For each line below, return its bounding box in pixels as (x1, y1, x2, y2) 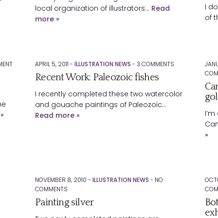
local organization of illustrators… (35, 3, 152, 13)
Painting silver (35, 197, 94, 208)
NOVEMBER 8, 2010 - (35, 176, 93, 184)
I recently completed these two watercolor (35, 89, 183, 99)
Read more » (35, 110, 80, 120)
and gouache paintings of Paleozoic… (35, 100, 167, 109)
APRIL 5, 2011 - (35, 60, 75, 68)
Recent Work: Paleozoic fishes (35, 72, 159, 83)
